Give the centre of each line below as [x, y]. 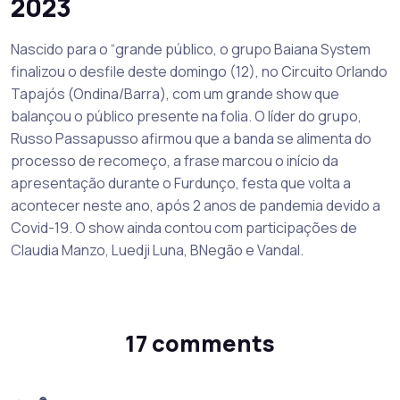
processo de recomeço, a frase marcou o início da [175, 160]
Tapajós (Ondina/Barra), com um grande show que [175, 93]
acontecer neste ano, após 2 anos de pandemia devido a [196, 205]
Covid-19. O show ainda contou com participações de [184, 227]
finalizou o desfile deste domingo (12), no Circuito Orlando [199, 71]
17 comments [200, 343]
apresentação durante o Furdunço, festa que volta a [181, 183]
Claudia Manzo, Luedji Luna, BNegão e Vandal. [157, 250]
